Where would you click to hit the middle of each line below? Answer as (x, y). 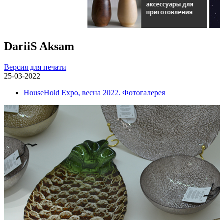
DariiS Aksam (39, 46)
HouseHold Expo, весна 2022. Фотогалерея (94, 92)
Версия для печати (35, 67)
